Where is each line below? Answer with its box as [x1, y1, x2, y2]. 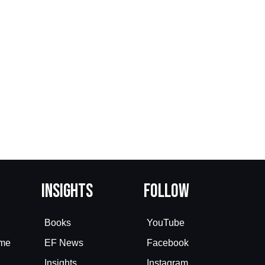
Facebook [147, 237, 189, 248]
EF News [44, 237, 83, 248]
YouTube [147, 218, 185, 228]
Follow [144, 180, 189, 203]
